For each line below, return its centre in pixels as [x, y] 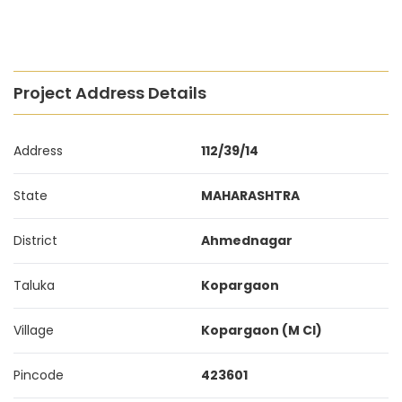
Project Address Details [110, 93]
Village [34, 330]
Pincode [39, 375]
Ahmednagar [247, 240]
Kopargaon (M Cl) [262, 330]
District [35, 240]
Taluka [34, 285]
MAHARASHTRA [250, 196]
